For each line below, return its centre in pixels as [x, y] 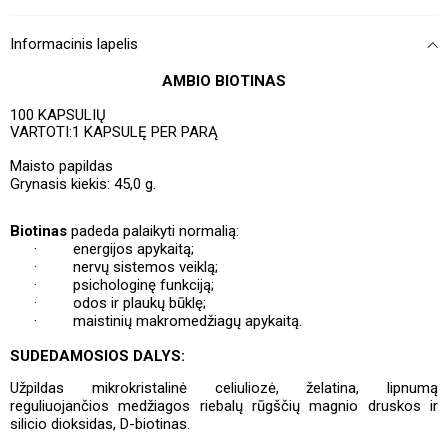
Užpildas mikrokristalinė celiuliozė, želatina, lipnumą [224, 387]
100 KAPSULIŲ [58, 115]
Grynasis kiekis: [62, 184]
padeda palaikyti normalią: [153, 231]
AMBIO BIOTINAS [224, 81]
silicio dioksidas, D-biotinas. [100, 423]
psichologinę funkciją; [143, 285]
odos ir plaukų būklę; [139, 303]
